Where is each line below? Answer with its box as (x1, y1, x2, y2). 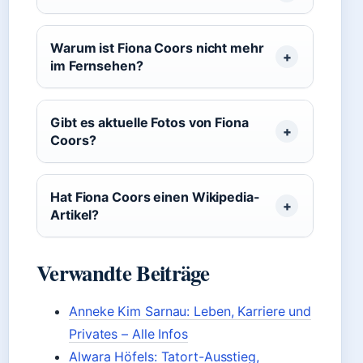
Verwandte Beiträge (36, 257, 209, 288)
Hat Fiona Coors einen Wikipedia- (50, 189, 260, 205)
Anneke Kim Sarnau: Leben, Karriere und (69, 303, 312, 319)
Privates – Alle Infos (69, 326, 188, 342)
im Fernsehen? (50, 58, 143, 74)
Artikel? (50, 207, 100, 223)
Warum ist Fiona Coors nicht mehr (50, 40, 264, 56)
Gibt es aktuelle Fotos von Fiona (50, 114, 249, 130)
